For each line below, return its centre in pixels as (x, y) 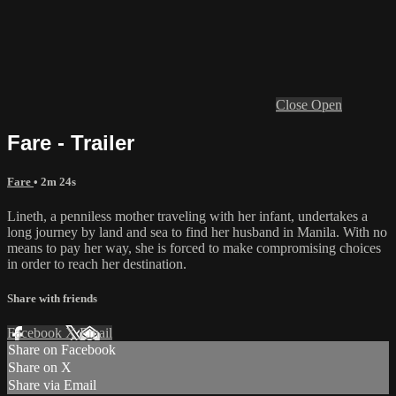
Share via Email (52, 385)
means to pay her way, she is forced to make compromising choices (194, 248)
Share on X (40, 368)
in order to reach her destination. (97, 264)
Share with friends (52, 299)
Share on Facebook (62, 350)
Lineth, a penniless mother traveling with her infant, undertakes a (187, 216)
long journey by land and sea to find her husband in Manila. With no (197, 232)
